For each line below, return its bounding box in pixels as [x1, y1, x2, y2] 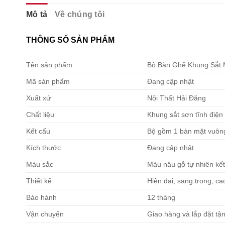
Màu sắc [26, 160, 53, 168]
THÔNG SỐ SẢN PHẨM [26, 35, 115, 44]
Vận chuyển [26, 209, 64, 218]
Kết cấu [26, 127, 50, 135]
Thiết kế [26, 176, 52, 185]
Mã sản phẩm [26, 77, 70, 85]
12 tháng [147, 193, 176, 201]
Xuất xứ [26, 93, 51, 102]
